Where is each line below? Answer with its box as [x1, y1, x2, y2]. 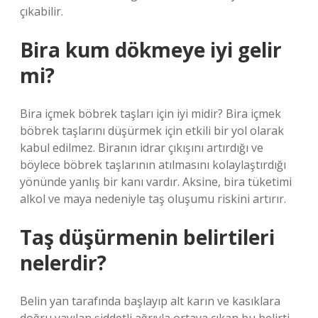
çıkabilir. [20, 4, 63, 19]
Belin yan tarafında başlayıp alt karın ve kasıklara [20, 293, 280, 309]
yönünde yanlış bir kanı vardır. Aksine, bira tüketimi [20, 174, 292, 190]
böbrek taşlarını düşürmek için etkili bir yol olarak [20, 123, 284, 138]
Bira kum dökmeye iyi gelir [20, 36, 282, 63]
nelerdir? [20, 249, 106, 276]
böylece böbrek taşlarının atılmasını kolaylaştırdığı [20, 157, 286, 172]
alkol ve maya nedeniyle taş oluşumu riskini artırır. [20, 191, 286, 207]
